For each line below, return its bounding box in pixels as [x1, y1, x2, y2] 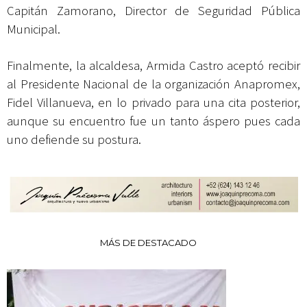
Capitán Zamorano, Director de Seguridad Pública [7, 3, 300, 19]
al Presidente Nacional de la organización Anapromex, [7, 76, 300, 93]
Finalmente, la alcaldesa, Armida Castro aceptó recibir [7, 58, 300, 74]
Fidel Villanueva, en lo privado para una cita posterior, [7, 95, 300, 111]
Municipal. [7, 21, 60, 38]
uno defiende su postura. [7, 132, 141, 148]
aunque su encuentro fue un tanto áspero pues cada [7, 113, 300, 130]
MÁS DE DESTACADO [100, 237, 197, 249]
